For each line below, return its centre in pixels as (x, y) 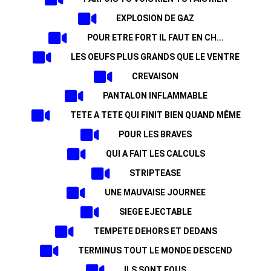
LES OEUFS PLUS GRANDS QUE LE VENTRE (155, 57)
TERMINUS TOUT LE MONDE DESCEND (155, 250)
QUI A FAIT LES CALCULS (155, 154)
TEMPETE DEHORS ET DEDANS (155, 231)
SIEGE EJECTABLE (155, 212)
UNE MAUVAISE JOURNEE (155, 192)
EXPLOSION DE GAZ (155, 18)
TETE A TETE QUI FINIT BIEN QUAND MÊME (155, 115)
